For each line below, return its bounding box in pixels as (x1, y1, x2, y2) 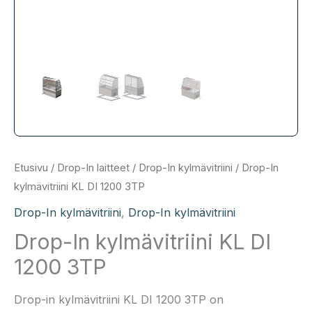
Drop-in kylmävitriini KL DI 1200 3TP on (14, 292, 224, 306)
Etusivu (14, 162, 48, 175)
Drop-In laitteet (57, 162, 130, 175)
